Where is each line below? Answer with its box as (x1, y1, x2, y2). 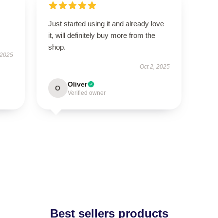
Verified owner (67, 90, 106, 96)
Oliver (67, 80, 87, 88)
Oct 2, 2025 (140, 63, 170, 70)
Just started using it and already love (48, 19, 164, 28)
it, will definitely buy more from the (48, 31, 155, 39)
